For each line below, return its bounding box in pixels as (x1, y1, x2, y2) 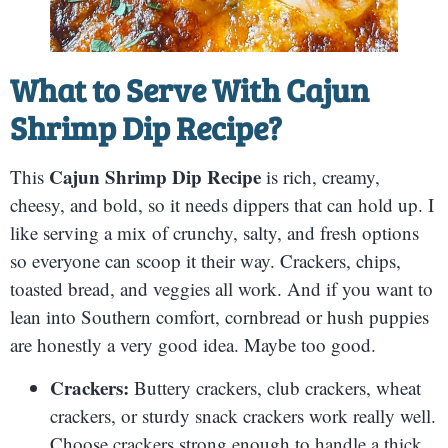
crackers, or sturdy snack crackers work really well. (50, 402, 436, 428)
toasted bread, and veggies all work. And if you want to (10, 276, 433, 302)
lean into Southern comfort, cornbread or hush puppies (10, 304, 429, 330)
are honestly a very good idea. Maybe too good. (10, 332, 376, 358)
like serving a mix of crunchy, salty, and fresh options (10, 220, 419, 246)
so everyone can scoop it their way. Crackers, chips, (10, 248, 401, 274)
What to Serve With (10, 68, 286, 112)
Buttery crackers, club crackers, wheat (129, 374, 421, 400)
